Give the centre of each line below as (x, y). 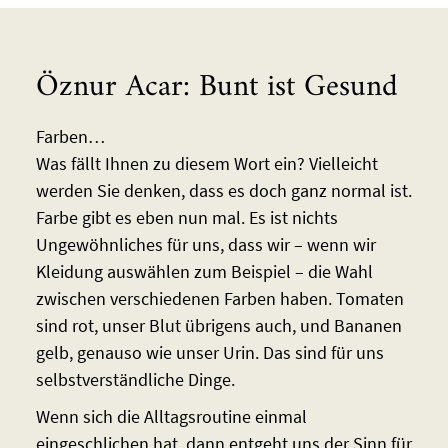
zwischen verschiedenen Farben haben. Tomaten (219, 299)
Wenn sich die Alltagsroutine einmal (171, 417)
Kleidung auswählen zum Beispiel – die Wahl (204, 272)
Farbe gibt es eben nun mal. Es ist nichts (186, 218)
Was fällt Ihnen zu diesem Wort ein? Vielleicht (206, 164)
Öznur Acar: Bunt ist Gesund (216, 88)
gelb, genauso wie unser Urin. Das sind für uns (209, 353)
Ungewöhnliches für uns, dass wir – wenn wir (205, 245)
